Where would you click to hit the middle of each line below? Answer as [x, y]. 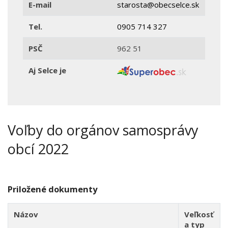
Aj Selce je [48, 70]
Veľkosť [199, 215]
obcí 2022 [38, 149]
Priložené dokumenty [52, 189]
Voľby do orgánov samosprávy [103, 130]
